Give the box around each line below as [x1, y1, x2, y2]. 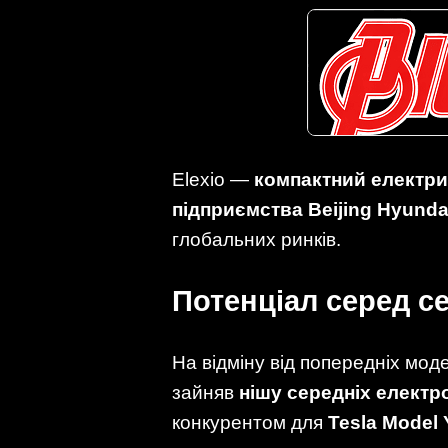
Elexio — [172, 168, 254, 190]
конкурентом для [172, 412, 328, 434]
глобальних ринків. [172, 228, 341, 250]
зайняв [172, 382, 239, 404]
